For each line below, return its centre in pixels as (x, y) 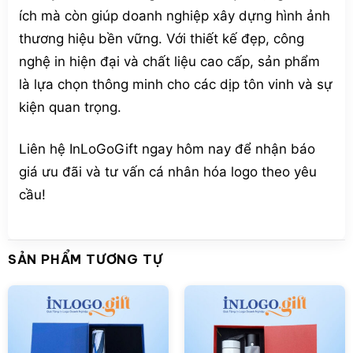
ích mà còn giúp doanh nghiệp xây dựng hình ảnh (174, 16)
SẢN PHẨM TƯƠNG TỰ (85, 260)
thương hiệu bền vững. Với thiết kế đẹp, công (161, 39)
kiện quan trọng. (70, 108)
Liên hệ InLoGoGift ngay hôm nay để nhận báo (167, 149)
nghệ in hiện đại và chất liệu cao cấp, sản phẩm (169, 62)
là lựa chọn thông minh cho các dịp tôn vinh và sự (175, 85)
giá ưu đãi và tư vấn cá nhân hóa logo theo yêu (167, 172)
